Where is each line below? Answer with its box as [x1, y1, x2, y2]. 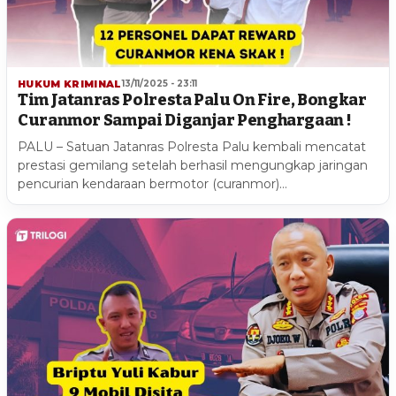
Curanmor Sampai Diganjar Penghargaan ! [18, 110, 351, 130]
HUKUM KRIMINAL [18, 77, 122, 90]
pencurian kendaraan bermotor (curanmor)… [18, 175, 287, 192]
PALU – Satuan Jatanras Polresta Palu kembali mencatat [18, 138, 366, 155]
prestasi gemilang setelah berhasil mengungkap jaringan [18, 156, 368, 173]
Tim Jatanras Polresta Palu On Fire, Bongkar [18, 89, 367, 110]
